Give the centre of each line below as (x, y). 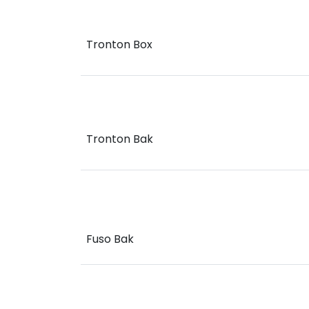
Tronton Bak (120, 139)
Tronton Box (119, 44)
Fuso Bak (110, 239)
